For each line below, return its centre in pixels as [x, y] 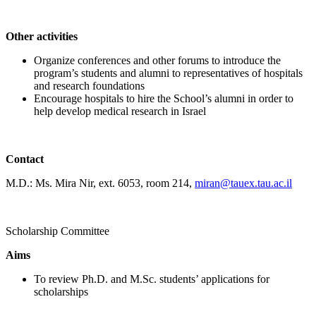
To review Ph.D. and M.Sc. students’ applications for [152, 279]
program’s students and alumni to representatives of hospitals [168, 73]
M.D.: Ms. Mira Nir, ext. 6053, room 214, [100, 183]
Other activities [42, 36]
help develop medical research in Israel [120, 111]
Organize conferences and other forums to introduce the [157, 60]
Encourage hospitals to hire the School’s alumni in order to [164, 98]
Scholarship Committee [57, 231]
